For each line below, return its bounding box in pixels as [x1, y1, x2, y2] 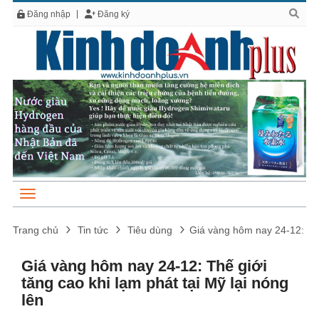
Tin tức [78, 224, 108, 236]
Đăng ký [95, 9, 130, 19]
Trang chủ [13, 224, 58, 236]
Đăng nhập [25, 9, 70, 19]
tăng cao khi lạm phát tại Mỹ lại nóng [21, 273, 288, 292]
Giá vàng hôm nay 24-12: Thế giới [21, 256, 267, 275]
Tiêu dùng [127, 224, 172, 236]
